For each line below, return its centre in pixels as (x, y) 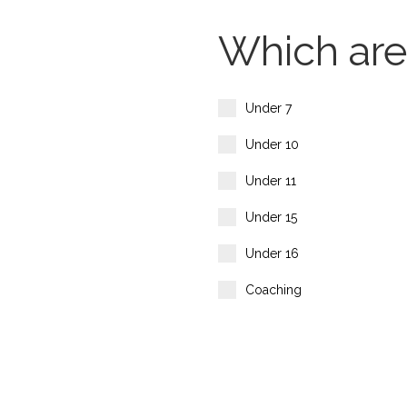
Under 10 (272, 144)
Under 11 (271, 181)
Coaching (273, 290)
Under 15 (271, 217)
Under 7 (268, 108)
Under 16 (272, 253)
